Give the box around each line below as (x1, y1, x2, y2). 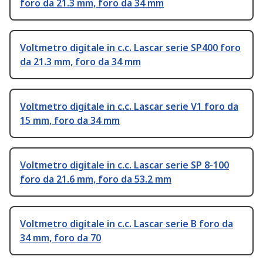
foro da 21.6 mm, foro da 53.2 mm (20, 173, 171, 186)
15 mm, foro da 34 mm (20, 114, 120, 127)
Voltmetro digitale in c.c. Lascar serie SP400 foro (20, 41, 241, 55)
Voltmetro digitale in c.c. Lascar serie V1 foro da (20, 100, 238, 113)
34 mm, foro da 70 (20, 231, 101, 245)
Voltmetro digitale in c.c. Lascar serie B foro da (20, 217, 233, 231)
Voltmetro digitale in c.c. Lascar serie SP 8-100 (20, 159, 229, 172)
